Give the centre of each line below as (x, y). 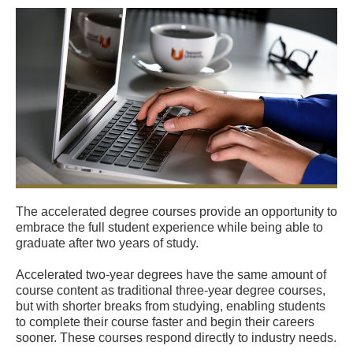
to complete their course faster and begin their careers (165, 322)
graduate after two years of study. (107, 243)
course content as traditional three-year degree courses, (171, 291)
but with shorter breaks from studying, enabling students (171, 307)
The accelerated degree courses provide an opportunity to (176, 212)
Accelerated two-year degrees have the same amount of (171, 275)
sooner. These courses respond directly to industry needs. (176, 338)
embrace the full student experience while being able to (169, 228)
